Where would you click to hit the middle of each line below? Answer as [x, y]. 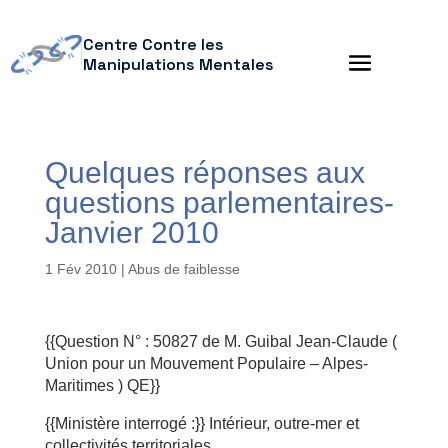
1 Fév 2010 [80, 269]
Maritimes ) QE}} [102, 385]
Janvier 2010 [131, 232]
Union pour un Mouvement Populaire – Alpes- [206, 363]
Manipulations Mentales [178, 64]
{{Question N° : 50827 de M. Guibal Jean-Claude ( [220, 341]
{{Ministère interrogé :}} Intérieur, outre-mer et [201, 423]
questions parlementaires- [219, 202]
